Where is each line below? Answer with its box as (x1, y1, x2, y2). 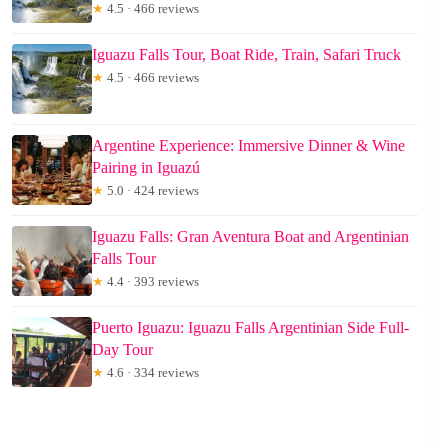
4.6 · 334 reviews (104, 364, 199, 380)
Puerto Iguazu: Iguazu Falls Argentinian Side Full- (92, 318, 409, 336)
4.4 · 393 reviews (104, 273, 199, 289)
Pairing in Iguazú (92, 158, 200, 176)
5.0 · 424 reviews (104, 182, 199, 198)
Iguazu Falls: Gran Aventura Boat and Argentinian (92, 227, 409, 245)
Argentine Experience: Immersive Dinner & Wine (92, 136, 405, 154)
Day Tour (92, 340, 153, 358)
